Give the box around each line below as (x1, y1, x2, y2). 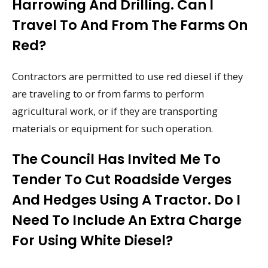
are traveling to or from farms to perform (12, 87, 204, 101)
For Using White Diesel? (12, 230, 173, 250)
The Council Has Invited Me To (12, 149, 221, 169)
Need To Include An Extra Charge (12, 210, 242, 230)
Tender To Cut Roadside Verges (12, 169, 232, 189)
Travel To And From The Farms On (12, 16, 248, 35)
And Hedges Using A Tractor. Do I (12, 190, 240, 209)
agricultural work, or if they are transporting (12, 104, 218, 118)
